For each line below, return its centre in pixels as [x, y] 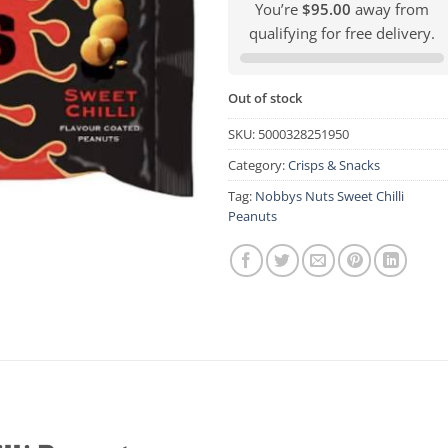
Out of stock [265, 97]
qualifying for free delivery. [341, 32]
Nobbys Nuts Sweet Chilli [330, 196]
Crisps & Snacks [334, 165]
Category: [258, 165]
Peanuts [253, 216]
